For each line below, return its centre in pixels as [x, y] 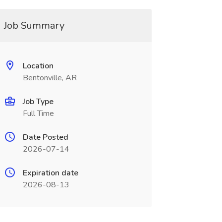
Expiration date [50, 173]
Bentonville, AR [50, 78]
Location [38, 66]
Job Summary [34, 26]
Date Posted [45, 137]
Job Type [38, 102]
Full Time [38, 113]
